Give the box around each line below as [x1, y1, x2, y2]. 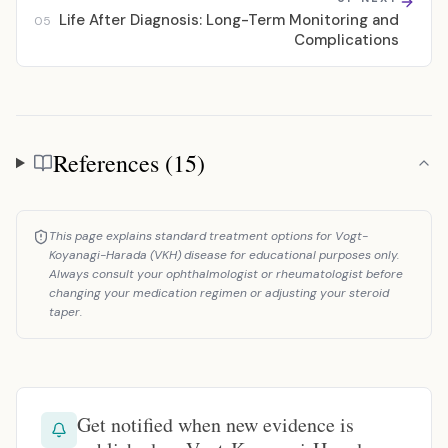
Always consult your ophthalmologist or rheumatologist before [49, 266, 403, 282]
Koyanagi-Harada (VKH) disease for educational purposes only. [49, 247, 399, 263]
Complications [294, 30, 399, 50]
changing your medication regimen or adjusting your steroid [49, 285, 389, 301]
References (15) [52, 147, 205, 179]
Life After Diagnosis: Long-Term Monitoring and [59, 10, 399, 30]
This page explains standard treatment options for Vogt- [49, 228, 368, 244]
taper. [49, 304, 82, 320]
